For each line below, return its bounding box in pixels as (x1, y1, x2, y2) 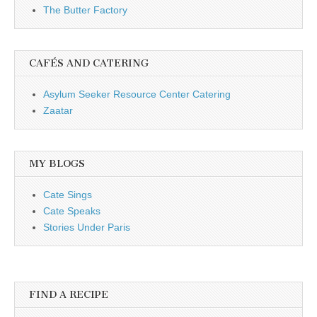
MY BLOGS (29, 158, 85, 171)
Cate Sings (43, 189, 92, 201)
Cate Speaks (43, 205, 100, 217)
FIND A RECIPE (29, 289, 108, 301)
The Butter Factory (43, 4, 127, 16)
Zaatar (43, 105, 73, 117)
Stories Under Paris (43, 221, 130, 234)
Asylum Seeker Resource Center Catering (43, 88, 231, 100)
